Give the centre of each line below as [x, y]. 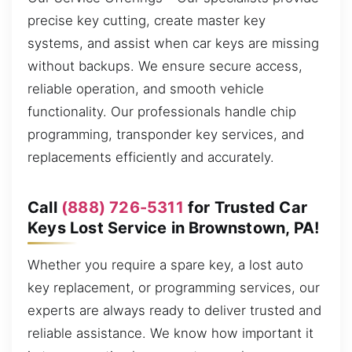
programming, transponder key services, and [166, 135]
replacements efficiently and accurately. [151, 158]
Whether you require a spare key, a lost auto [165, 265]
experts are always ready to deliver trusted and [174, 311]
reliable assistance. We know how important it [170, 334]
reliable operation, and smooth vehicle [146, 89]
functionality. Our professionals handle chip [162, 112]
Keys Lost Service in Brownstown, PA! [174, 227]
